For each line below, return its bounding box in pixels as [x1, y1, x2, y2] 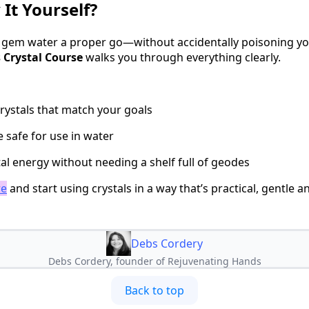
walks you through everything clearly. [83, 49, 281, 65]
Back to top [125, 282, 184, 298]
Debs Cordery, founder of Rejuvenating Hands [48, 254, 261, 268]
